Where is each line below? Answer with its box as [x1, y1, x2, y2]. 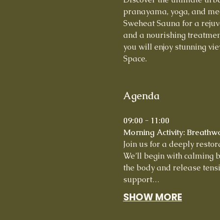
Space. [123, 53, 147, 64]
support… [123, 174, 160, 185]
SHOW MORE [123, 190, 182, 204]
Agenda [123, 89, 160, 102]
